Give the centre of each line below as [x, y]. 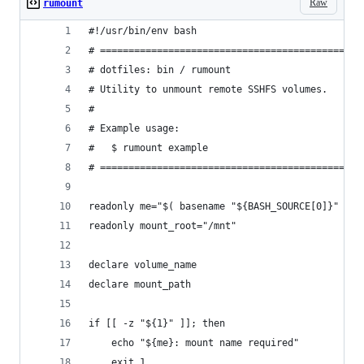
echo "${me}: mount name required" [194, 343]
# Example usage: [134, 128]
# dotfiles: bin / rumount [160, 70]
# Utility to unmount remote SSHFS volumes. [208, 89]
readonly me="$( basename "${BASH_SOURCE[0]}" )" [222, 206]
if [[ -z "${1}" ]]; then [157, 323]
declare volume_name [143, 265]
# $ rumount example [148, 148]
